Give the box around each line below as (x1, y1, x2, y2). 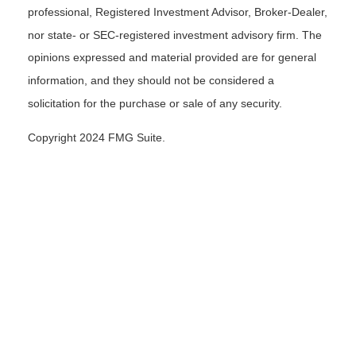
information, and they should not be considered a (28, 74, 274, 87)
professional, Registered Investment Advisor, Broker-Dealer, (28, 6, 327, 19)
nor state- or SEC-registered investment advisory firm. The (28, 29, 322, 42)
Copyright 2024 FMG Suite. (28, 131, 165, 145)
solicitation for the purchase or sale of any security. (28, 97, 282, 110)
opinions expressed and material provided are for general (28, 51, 316, 64)
